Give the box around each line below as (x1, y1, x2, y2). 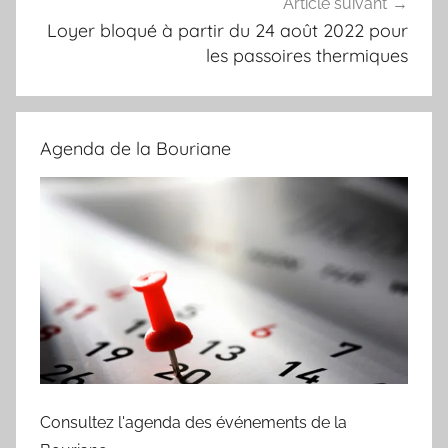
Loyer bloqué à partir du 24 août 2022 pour (47, 19, 408, 43)
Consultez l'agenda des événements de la (40, 412, 347, 432)
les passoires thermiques (206, 44, 408, 68)
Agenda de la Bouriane (40, 136, 231, 160)
